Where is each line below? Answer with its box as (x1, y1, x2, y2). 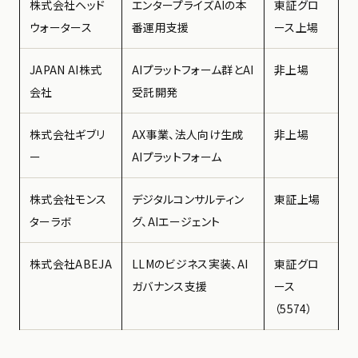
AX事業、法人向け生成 (132, 125, 244, 142)
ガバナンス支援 (132, 277, 208, 294)
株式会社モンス (30, 190, 107, 207)
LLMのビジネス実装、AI (132, 255, 249, 272)
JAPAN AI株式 (30, 61, 102, 78)
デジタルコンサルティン (132, 190, 245, 207)
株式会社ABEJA (30, 255, 112, 272)
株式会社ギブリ (30, 125, 105, 142)
